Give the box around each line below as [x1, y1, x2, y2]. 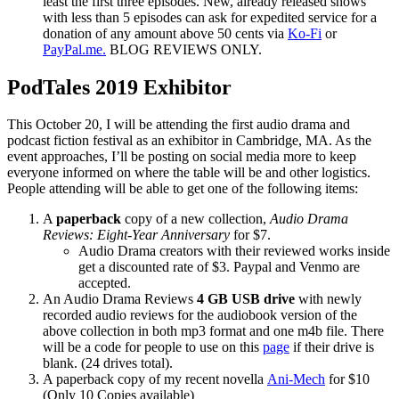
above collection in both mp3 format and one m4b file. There [43, 323, 384, 339]
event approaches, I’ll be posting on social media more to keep [7, 149, 356, 165]
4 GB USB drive [197, 291, 295, 307]
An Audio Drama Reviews [43, 291, 197, 307]
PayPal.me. [43, 41, 106, 57]
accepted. [78, 275, 131, 291]
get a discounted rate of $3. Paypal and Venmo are [78, 259, 360, 275]
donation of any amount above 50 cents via [43, 25, 288, 41]
